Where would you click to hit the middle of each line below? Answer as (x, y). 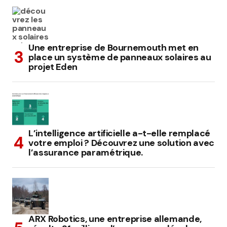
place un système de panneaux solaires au (120, 57)
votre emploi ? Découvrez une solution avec (121, 143)
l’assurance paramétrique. (86, 152)
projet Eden (53, 67)
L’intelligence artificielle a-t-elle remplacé (119, 133)
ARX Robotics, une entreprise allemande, (115, 219)
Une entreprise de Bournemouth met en (114, 47)
